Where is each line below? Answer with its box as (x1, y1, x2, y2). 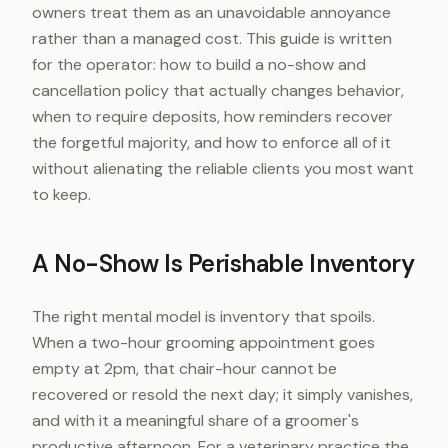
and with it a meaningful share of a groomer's (32, 410, 359, 431)
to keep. (32, 184, 91, 205)
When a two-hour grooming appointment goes (32, 332, 375, 353)
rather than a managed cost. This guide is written (32, 28, 392, 49)
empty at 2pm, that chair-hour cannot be (32, 358, 337, 379)
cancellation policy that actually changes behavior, (32, 80, 404, 101)
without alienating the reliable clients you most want (32, 158, 414, 179)
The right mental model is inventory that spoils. (32, 306, 375, 327)
